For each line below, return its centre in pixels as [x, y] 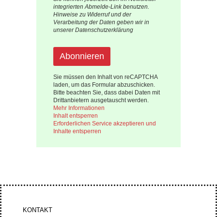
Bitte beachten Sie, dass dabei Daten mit [106, 93]
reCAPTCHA [141, 77]
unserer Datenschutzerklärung [93, 30]
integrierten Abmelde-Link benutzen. [101, 7]
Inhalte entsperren [77, 131]
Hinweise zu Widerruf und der [92, 15]
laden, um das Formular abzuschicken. [104, 85]
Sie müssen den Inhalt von [89, 77]
